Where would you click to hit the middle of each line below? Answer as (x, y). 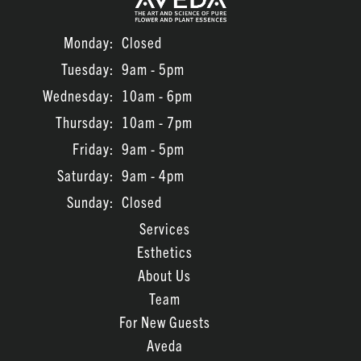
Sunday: (90, 202)
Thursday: (85, 122)
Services (164, 229)
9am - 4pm (153, 176)
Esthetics (164, 252)
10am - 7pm (157, 122)
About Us (164, 276)
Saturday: (85, 176)
